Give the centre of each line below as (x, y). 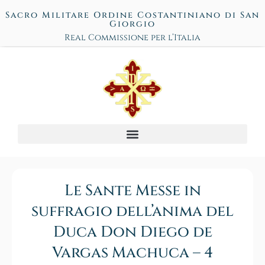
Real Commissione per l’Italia (132, 38)
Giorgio (132, 24)
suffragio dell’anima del (132, 212)
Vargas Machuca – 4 (132, 253)
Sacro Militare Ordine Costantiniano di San (132, 15)
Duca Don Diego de (132, 232)
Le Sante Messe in (132, 191)
